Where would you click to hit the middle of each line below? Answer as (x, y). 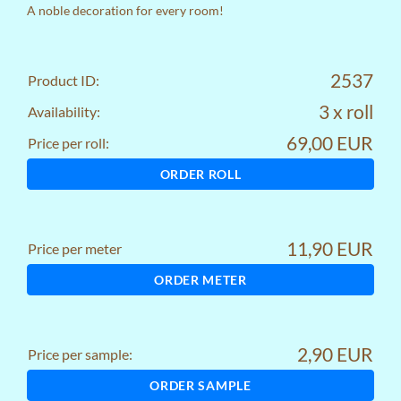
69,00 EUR (330, 143)
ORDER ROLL (200, 175)
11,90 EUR (330, 249)
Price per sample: (80, 354)
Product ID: (64, 81)
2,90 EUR (335, 354)
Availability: (64, 112)
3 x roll (346, 112)
